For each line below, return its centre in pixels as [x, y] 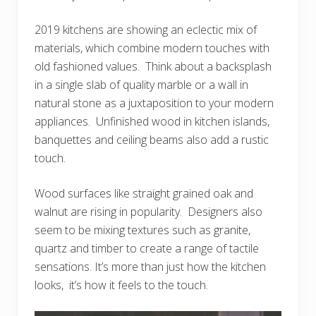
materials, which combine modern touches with [152, 48]
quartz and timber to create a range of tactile [147, 248]
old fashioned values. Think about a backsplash [153, 66]
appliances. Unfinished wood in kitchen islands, [152, 121]
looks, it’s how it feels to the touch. [121, 285]
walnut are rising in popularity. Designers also [148, 211]
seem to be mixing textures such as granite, [142, 230]
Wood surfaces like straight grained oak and [144, 193]
